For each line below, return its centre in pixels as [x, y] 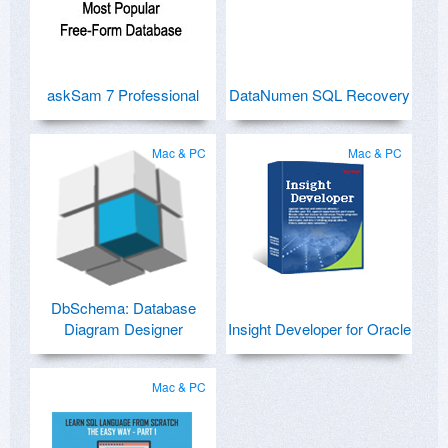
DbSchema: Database [123, 307]
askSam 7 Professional [123, 94]
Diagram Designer [123, 328]
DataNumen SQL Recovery [319, 94]
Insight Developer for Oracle [319, 328]
